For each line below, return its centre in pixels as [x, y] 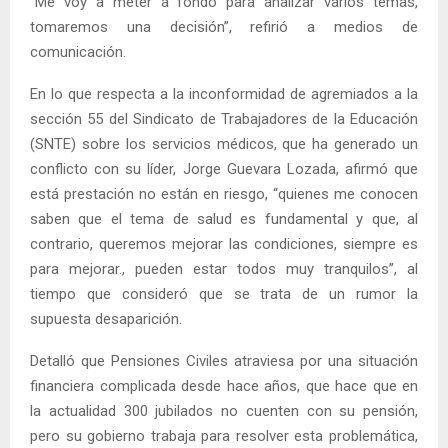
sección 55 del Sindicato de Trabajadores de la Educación [224, 118]
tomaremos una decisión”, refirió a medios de [224, 26]
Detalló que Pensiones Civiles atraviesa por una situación [224, 360]
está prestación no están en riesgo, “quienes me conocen [224, 193]
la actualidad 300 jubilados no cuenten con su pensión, [224, 410]
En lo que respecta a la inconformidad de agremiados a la [224, 93]
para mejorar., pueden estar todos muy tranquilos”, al [224, 268]
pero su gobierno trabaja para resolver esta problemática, [224, 435]
